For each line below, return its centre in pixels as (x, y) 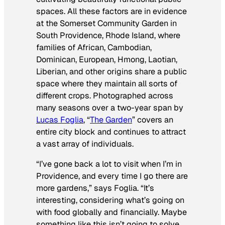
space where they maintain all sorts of (107, 84)
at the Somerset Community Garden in (106, 24)
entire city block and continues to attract (111, 132)
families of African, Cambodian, (94, 48)
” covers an (153, 120)
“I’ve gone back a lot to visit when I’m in (109, 164)
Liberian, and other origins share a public (111, 72)
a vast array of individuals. (85, 144)
